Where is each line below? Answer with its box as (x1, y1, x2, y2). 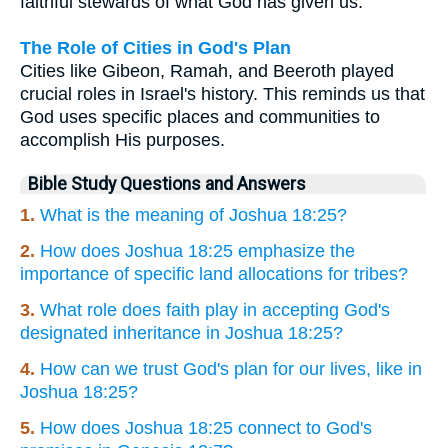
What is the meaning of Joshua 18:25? (40, 205, 347, 226)
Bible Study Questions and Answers (28, 174, 306, 195)
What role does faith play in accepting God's (40, 300, 390, 321)
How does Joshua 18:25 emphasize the (40, 241, 355, 262)
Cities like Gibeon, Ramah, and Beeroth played (20, 61, 394, 82)
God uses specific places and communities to (20, 107, 380, 128)
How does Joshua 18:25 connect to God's (40, 418, 372, 439)
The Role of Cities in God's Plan (20, 38, 291, 59)
